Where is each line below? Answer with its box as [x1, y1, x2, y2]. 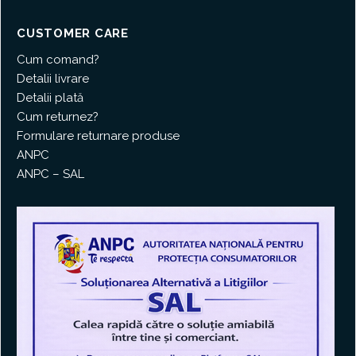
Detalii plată [17, 91, 83, 106]
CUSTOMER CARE [17, 26, 129, 41]
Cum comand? [17, 52, 99, 68]
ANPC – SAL [17, 167, 84, 182]
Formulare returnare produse [17, 129, 180, 144]
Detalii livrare [17, 72, 89, 87]
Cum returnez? [17, 110, 99, 125]
